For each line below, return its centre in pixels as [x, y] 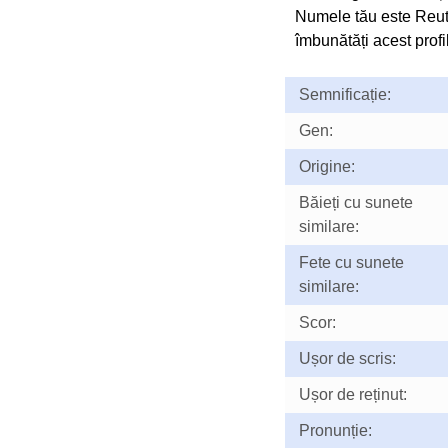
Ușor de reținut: [352, 394]
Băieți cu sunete [355, 202]
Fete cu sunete [351, 262]
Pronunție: [335, 430]
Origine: [326, 166]
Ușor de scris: [347, 358]
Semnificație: [344, 94]
